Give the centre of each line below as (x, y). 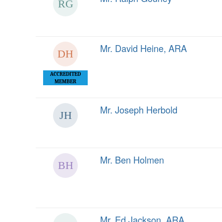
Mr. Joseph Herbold (139, 110)
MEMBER (65, 82)
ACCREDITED (65, 74)
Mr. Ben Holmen (132, 160)
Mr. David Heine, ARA (143, 48)
